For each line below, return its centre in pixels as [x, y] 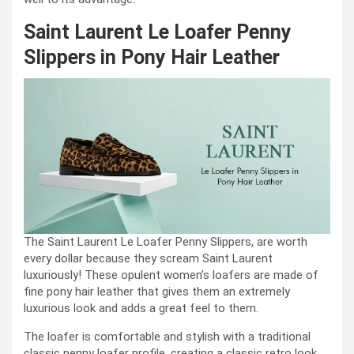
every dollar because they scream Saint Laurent [148, 259]
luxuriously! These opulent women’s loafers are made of [171, 275]
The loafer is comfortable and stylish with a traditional [167, 337]
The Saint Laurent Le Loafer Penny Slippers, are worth [166, 242]
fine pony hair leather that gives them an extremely [157, 292]
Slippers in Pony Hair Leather [152, 58]
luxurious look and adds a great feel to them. [141, 309]
